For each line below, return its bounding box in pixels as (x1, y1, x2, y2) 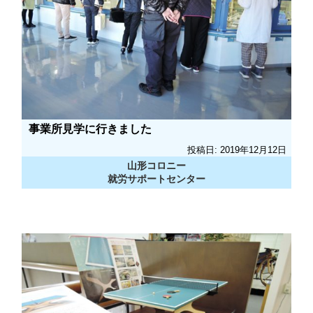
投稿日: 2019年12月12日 (187, 144, 286, 155)
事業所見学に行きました (29, 122, 152, 135)
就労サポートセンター (108, 173, 205, 184)
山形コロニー (127, 159, 186, 171)
